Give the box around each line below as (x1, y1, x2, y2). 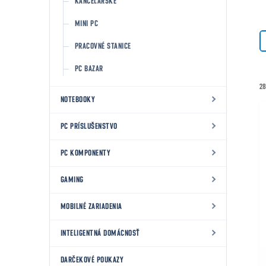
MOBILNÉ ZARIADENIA (61, 202, 122, 211)
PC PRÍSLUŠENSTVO (61, 122, 118, 131)
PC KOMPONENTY (61, 149, 111, 157)
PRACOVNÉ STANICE (75, 42, 131, 50)
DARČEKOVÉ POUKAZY (61, 256, 124, 264)
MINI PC (75, 20, 99, 28)
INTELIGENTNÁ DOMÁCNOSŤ (61, 229, 140, 237)
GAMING (61, 176, 84, 184)
